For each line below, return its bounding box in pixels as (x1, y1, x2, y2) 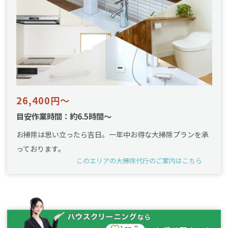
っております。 (16, 143, 65, 154)
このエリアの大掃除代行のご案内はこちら (76, 155, 203, 165)
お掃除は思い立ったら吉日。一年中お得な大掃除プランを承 (16, 129, 209, 139)
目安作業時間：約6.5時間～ (16, 110, 111, 122)
